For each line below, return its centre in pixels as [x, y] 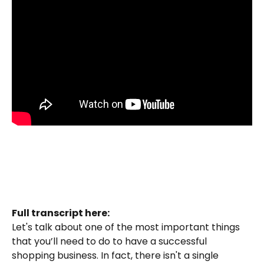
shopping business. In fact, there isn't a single [116, 256]
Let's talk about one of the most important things [127, 227]
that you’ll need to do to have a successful [110, 242]
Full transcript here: [61, 213]
